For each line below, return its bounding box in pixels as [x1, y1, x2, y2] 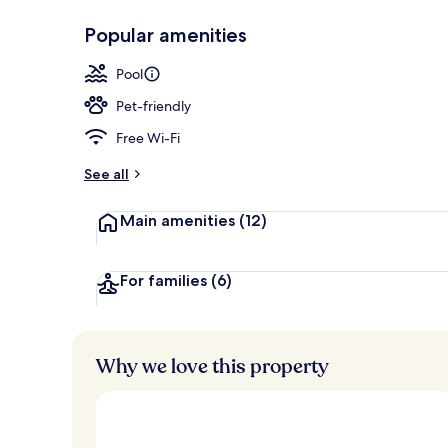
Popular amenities [84, 22, 247, 47]
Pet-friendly [116, 96, 191, 115]
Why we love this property [96, 352, 329, 380]
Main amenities [120, 210, 239, 230]
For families [120, 270, 211, 290]
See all [84, 164, 129, 183]
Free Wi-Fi [116, 128, 180, 147]
